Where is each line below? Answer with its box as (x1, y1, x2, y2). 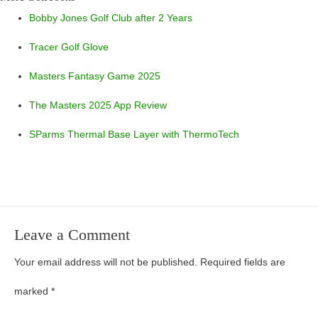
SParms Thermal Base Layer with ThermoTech (29, 128, 240, 140)
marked (14, 286, 51, 297)
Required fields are (200, 257, 285, 268)
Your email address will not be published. (14, 257, 197, 268)
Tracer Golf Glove (29, 41, 109, 53)
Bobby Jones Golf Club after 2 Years (29, 12, 193, 23)
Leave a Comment (14, 226, 130, 244)
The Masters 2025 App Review (29, 99, 168, 111)
